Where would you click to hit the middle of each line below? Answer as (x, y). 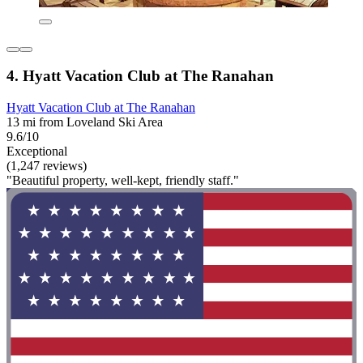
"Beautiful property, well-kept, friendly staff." (123, 181)
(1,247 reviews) (47, 166)
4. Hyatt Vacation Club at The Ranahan (140, 76)
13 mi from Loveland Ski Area (85, 122)
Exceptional (37, 152)
